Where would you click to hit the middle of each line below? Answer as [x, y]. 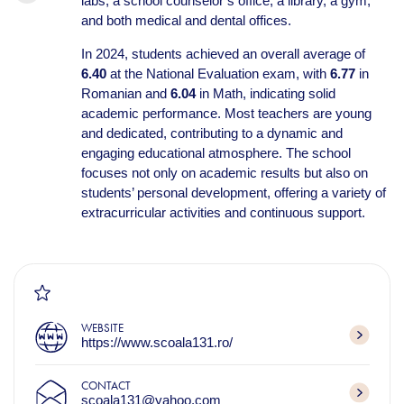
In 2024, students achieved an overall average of [223, 54]
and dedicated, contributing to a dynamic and [211, 133]
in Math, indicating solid [265, 94]
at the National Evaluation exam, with [218, 74]
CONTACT [106, 386]
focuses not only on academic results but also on [224, 173]
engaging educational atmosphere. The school [216, 153]
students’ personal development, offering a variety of [233, 193]
